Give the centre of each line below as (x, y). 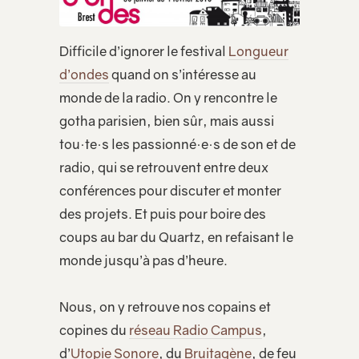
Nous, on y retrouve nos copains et (165, 307)
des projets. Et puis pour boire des (163, 214)
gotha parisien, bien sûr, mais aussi (167, 121)
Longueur (258, 51)
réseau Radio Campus (196, 331)
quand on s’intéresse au (183, 74)
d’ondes (84, 74)
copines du (94, 331)
